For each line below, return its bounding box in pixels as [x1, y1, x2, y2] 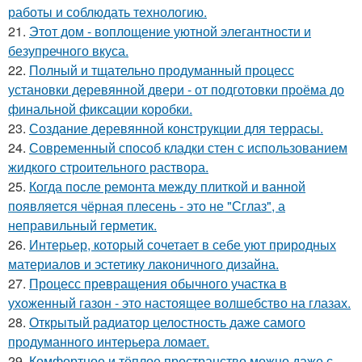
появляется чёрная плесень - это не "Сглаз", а [8, 196, 285, 215]
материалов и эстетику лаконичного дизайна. [8, 255, 279, 273]
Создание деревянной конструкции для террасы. [29, 119, 323, 137]
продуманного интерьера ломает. [8, 332, 209, 351]
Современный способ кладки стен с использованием [29, 138, 347, 157]
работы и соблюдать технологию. [8, 2, 207, 21]
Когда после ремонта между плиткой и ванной [29, 177, 305, 196]
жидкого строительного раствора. [8, 158, 208, 176]
